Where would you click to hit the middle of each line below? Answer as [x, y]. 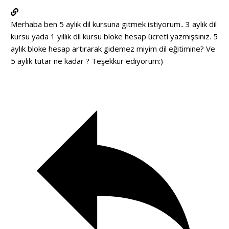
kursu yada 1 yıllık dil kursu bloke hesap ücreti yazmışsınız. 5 [114, 36]
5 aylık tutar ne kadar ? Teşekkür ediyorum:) [87, 61]
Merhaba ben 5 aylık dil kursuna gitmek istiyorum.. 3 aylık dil [114, 24]
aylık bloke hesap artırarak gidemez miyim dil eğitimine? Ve [113, 48]
